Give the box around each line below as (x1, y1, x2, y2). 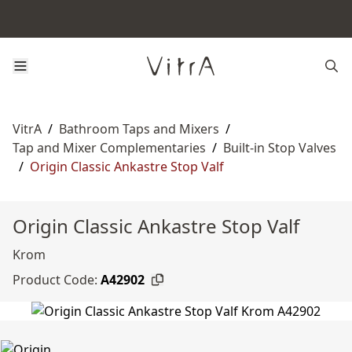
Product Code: (13, 271, 97, 288)
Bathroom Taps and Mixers (59, 120, 219, 137)
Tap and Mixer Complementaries (13, 139, 206, 156)
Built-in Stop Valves (223, 139, 336, 156)
